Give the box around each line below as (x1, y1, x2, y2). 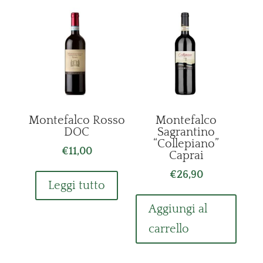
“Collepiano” (153, 137, 220, 151)
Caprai (168, 149, 204, 163)
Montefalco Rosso (28, 114, 125, 127)
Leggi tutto (48, 179, 106, 193)
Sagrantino (157, 126, 215, 139)
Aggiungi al (149, 203, 208, 216)
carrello (149, 222, 190, 236)
